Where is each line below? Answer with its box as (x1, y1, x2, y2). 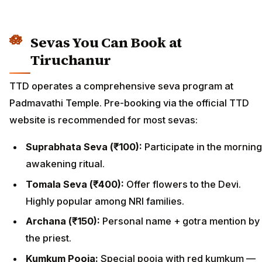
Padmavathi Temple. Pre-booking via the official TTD (9, 96, 249, 109)
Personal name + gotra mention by (102, 215, 260, 227)
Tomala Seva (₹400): (26, 178, 126, 190)
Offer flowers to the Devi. (126, 178, 241, 190)
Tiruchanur (30, 50, 112, 70)
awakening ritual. (26, 158, 105, 170)
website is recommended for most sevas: (9, 113, 198, 126)
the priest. (26, 232, 71, 244)
